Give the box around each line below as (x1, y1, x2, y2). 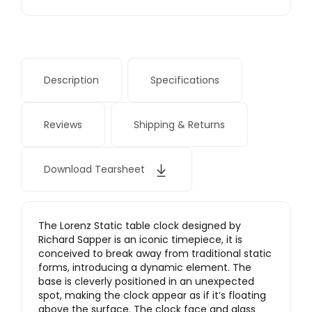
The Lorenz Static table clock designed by (38, 219, 241, 233)
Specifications (150, 73, 219, 88)
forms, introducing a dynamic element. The (38, 260, 251, 275)
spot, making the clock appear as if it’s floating (38, 288, 266, 303)
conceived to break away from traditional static (38, 247, 272, 261)
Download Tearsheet (44, 162, 148, 177)
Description (44, 73, 99, 88)
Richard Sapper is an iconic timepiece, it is (38, 233, 242, 247)
